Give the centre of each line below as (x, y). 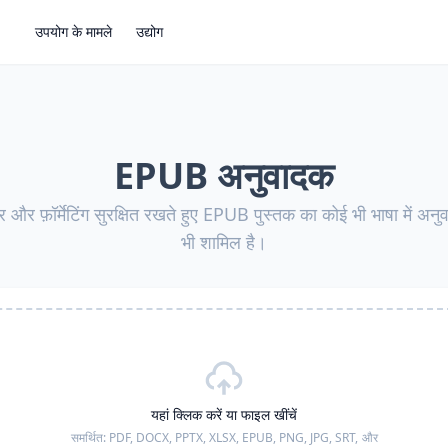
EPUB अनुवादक (224, 175)
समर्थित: (89, 437)
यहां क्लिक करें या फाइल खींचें (224, 414)
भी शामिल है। (224, 242)
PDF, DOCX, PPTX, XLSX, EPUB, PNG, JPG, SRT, (233, 437)
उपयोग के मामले (73, 31)
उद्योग (149, 31)
